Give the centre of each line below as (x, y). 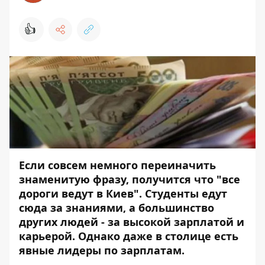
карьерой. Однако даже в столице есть (129, 236)
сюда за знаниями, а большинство (117, 208)
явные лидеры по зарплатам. (102, 251)
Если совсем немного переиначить (117, 165)
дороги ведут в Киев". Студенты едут (123, 194)
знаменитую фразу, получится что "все (130, 180)
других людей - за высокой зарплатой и (132, 222)
